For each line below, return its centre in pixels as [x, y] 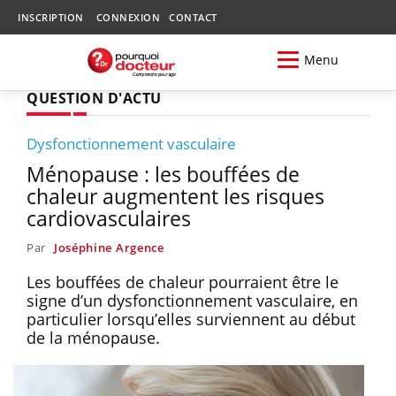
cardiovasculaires [109, 218]
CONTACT [193, 17]
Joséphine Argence [109, 247]
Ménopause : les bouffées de [163, 174]
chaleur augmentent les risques [175, 196]
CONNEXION [128, 17]
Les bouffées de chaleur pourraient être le [183, 282]
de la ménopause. [95, 337]
